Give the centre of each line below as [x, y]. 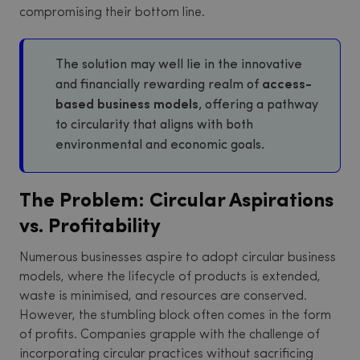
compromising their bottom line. [112, 13]
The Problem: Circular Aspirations [176, 201]
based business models [127, 105]
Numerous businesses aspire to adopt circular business [178, 258]
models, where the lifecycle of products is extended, [170, 277]
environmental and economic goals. [160, 145]
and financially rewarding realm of [159, 85]
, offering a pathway [258, 105]
